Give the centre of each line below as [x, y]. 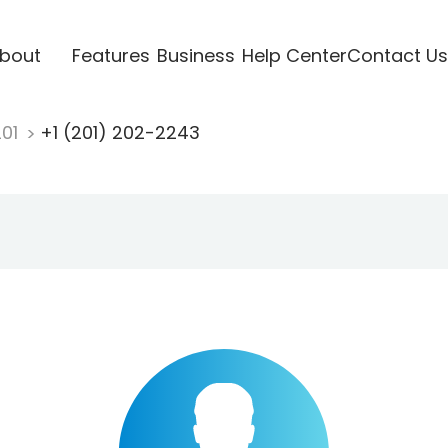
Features [110, 55]
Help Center [294, 55]
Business [195, 55]
